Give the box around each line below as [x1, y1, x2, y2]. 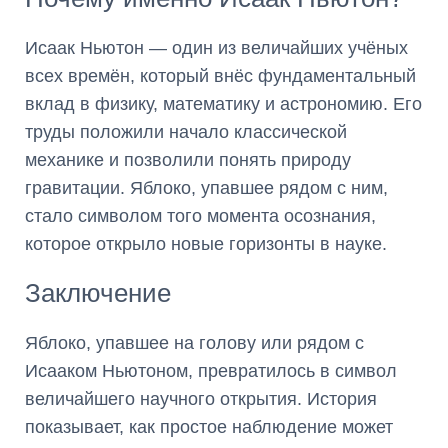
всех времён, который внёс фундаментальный [25, 66, 416, 86]
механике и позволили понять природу [25, 150, 351, 170]
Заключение [25, 278, 171, 308]
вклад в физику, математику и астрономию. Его [25, 94, 422, 114]
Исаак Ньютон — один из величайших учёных [25, 38, 408, 58]
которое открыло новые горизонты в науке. [25, 234, 387, 254]
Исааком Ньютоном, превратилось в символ [25, 361, 397, 381]
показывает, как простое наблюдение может [25, 417, 393, 437]
